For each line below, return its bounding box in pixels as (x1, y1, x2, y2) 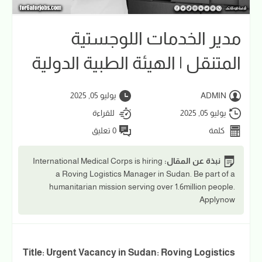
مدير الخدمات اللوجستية (71, 29, 241, 48)
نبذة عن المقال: (163, 156, 220, 166)
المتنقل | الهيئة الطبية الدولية (32, 53, 241, 73)
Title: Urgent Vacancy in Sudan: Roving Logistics (21, 247, 235, 258)
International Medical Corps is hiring (33, 156, 163, 166)
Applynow (199, 195, 235, 205)
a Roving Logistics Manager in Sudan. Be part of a (56, 169, 235, 179)
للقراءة (92, 108, 116, 118)
